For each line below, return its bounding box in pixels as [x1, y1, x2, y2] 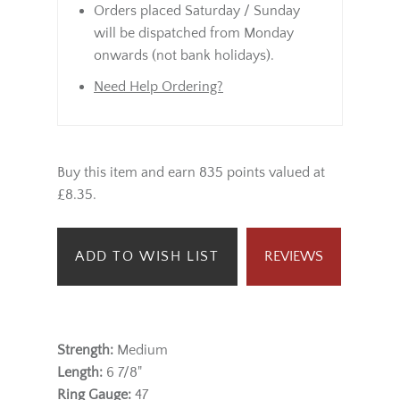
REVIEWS [263, 248, 323, 264]
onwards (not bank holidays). [94, 47, 274, 63]
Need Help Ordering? [94, 79, 223, 95]
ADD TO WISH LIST [75, 248, 220, 264]
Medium [113, 342, 168, 358]
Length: [57, 364, 103, 380]
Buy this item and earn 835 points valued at [57, 164, 325, 180]
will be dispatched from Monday [94, 25, 294, 41]
